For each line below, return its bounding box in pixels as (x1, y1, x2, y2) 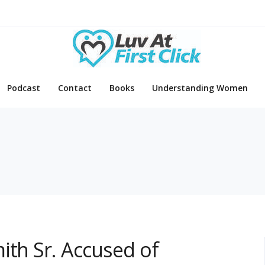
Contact (58, 82, 92, 94)
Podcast (7, 82, 40, 94)
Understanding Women (152, 82, 248, 94)
